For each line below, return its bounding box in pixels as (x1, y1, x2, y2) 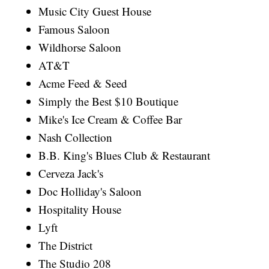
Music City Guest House (38, 4, 152, 19)
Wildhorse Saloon (38, 40, 122, 55)
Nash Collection (38, 130, 113, 145)
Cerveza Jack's (38, 166, 104, 181)
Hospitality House (38, 202, 122, 217)
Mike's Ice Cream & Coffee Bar (38, 112, 183, 127)
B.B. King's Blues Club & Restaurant (38, 148, 211, 163)
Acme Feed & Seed (38, 76, 128, 91)
